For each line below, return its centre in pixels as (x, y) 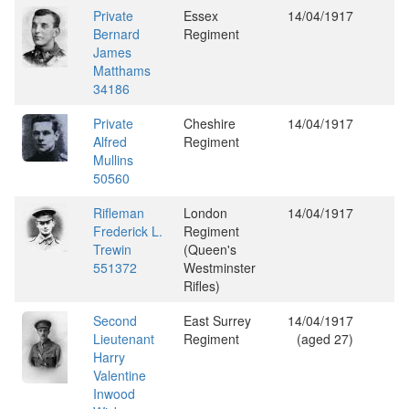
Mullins (113, 160)
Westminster (220, 267)
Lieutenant (124, 339)
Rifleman (119, 213)
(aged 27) (325, 339)
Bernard (116, 34)
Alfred (110, 142)
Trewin (112, 249)
